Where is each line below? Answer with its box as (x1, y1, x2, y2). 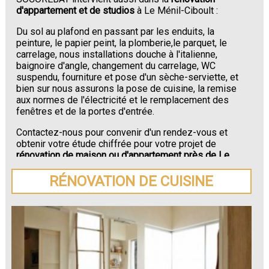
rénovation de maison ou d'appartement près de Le (16, 149, 230, 161)
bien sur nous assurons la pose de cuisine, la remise (16, 82, 237, 94)
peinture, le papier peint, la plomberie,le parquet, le (16, 37, 228, 49)
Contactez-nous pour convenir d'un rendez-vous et (16, 126, 228, 138)
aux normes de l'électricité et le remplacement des (16, 94, 229, 106)
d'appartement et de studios (16, 4, 135, 16)
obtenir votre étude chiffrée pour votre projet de (16, 138, 217, 150)
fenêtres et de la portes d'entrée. (16, 105, 155, 117)
